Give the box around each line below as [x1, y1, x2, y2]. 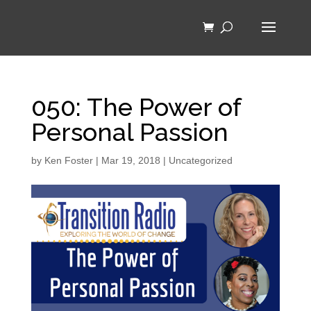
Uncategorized [168, 155, 233, 166]
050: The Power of [31, 92, 241, 121]
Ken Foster [44, 155, 93, 166]
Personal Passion [31, 117, 228, 146]
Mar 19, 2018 [101, 155, 160, 166]
